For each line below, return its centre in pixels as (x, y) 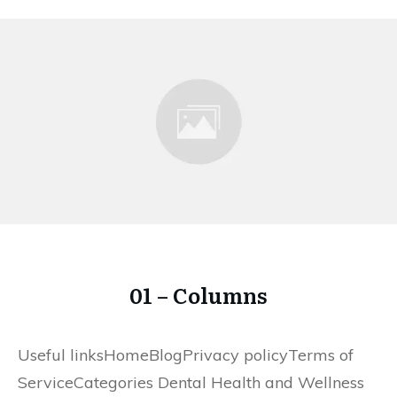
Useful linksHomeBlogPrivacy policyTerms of (186, 355)
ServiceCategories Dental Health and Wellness (191, 383)
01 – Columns (198, 295)
